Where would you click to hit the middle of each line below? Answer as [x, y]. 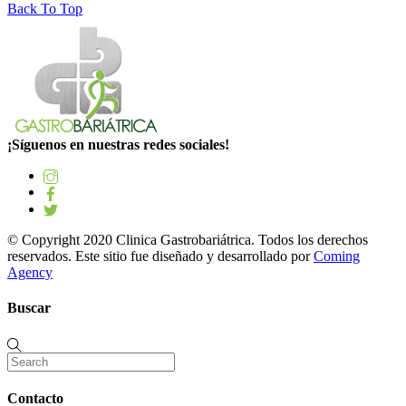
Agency [30, 273]
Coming [337, 256]
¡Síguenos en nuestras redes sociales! [118, 145]
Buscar [29, 308]
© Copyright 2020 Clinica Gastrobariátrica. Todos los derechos [188, 240]
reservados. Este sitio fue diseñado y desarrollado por [160, 256]
